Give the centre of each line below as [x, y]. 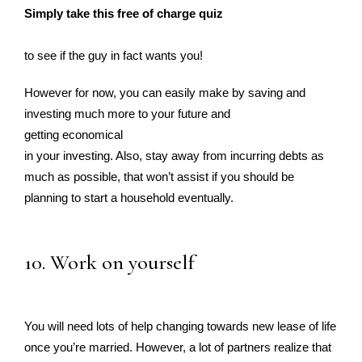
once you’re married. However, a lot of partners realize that [178, 347]
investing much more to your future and [127, 114]
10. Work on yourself [109, 262]
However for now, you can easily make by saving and [165, 93]
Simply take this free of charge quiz [124, 13]
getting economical [74, 135]
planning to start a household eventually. [129, 198]
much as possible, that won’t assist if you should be [159, 177]
